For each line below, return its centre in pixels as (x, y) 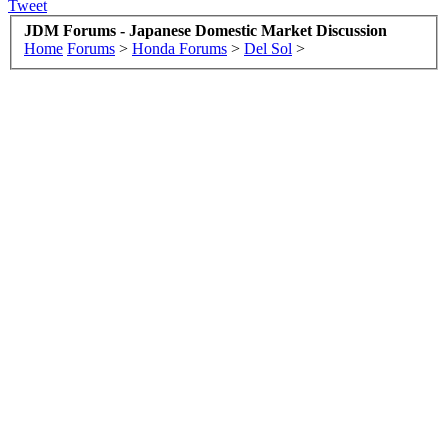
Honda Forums (179, 49)
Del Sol (268, 49)
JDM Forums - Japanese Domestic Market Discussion (205, 31)
